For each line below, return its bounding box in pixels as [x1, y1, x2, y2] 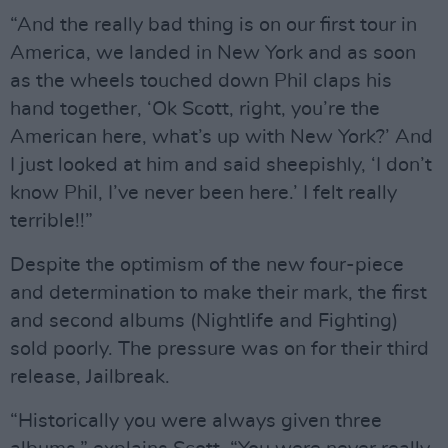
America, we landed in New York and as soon [10, 43, 416, 64]
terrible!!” [10, 211, 93, 232]
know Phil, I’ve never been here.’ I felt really [10, 183, 397, 204]
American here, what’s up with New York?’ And [10, 127, 433, 148]
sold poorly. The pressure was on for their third [10, 339, 429, 360]
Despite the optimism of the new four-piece [10, 255, 404, 276]
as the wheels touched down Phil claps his [10, 71, 392, 92]
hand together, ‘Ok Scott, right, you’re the [10, 99, 380, 120]
